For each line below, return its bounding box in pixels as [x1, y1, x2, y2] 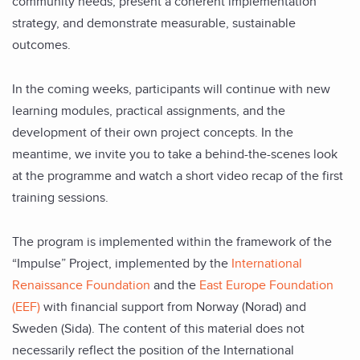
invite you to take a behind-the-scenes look [95, 145, 337, 162]
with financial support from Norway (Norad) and [40, 298, 306, 315]
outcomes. [12, 36, 71, 53]
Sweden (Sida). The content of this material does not [12, 320, 305, 337]
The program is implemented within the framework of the [12, 233, 332, 250]
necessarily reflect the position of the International [12, 342, 294, 358]
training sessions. [12, 189, 108, 206]
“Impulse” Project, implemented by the [12, 255, 228, 272]
